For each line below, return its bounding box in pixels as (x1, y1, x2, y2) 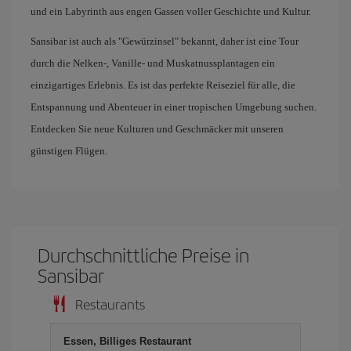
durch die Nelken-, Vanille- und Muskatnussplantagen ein (31, 57, 275, 69)
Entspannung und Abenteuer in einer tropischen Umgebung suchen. (31, 101, 317, 113)
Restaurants (75, 294, 145, 313)
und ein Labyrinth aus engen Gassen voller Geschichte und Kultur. (31, 5, 311, 17)
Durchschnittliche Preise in (38, 241, 250, 268)
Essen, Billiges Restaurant (63, 335, 191, 347)
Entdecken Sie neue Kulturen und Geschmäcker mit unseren (31, 123, 284, 135)
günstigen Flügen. (31, 145, 107, 157)
